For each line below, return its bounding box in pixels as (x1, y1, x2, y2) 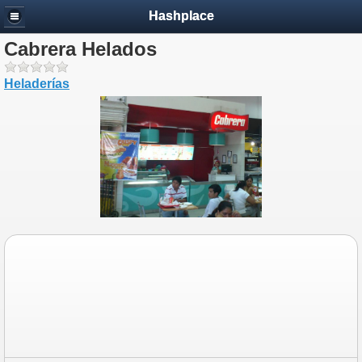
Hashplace (148, 8, 214, 23)
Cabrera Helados (4, 38, 157, 60)
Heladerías (4, 77, 69, 90)
